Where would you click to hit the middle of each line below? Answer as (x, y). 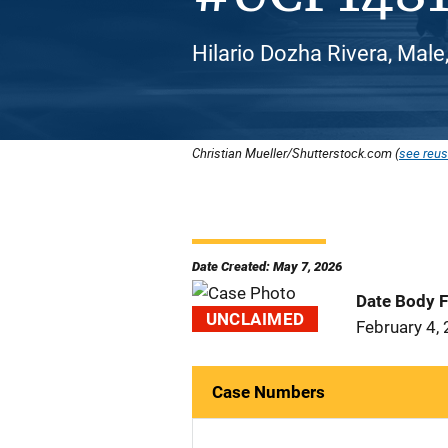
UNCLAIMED (255, 319)
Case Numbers (268, 392)
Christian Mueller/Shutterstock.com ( (295, 153)
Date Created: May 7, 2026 (267, 266)
